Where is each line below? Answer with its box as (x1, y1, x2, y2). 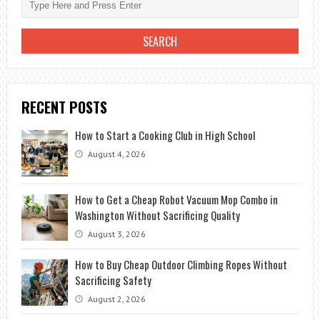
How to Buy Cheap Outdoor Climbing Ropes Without (74, 256, 287, 273)
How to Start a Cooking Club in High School (74, 127, 255, 144)
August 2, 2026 (85, 294, 146, 305)
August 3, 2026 (85, 229, 146, 240)
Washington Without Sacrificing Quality (74, 207, 240, 224)
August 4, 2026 (85, 149, 146, 160)
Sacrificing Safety (74, 272, 151, 289)
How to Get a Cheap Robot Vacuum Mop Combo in (74, 191, 278, 208)
